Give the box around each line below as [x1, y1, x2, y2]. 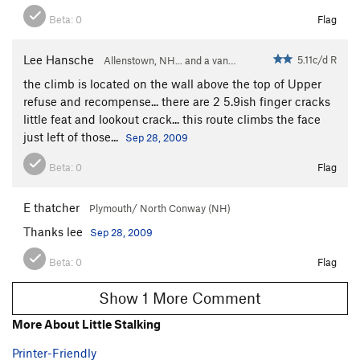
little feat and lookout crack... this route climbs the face [23, 111, 321, 126]
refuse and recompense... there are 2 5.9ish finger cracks [23, 93, 330, 108]
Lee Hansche [23, 51, 94, 67]
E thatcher [23, 199, 80, 215]
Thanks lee [23, 223, 86, 239]
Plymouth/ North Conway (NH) [89, 201, 231, 215]
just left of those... [23, 129, 121, 144]
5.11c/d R [292, 52, 337, 66]
